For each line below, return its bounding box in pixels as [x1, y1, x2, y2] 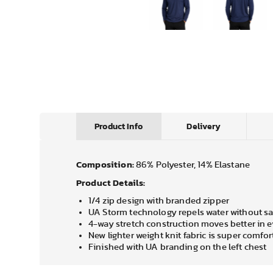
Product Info [94, 119, 143, 133]
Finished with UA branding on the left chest [88, 243, 267, 252]
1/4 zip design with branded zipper [88, 196, 230, 206]
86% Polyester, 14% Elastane [135, 160, 250, 170]
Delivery [186, 119, 221, 133]
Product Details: [76, 175, 146, 190]
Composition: [76, 157, 134, 172]
